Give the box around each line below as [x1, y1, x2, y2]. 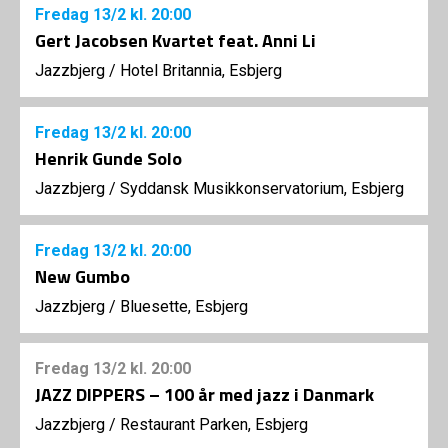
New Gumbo [35, 263, 130, 290]
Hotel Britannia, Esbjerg [120, 61, 282, 80]
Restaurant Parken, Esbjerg [120, 415, 308, 434]
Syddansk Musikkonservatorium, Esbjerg [120, 179, 404, 198]
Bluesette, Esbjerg [120, 297, 248, 316]
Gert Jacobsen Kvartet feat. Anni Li [35, 27, 316, 54]
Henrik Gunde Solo [35, 145, 182, 172]
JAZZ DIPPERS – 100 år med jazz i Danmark [35, 381, 374, 408]
